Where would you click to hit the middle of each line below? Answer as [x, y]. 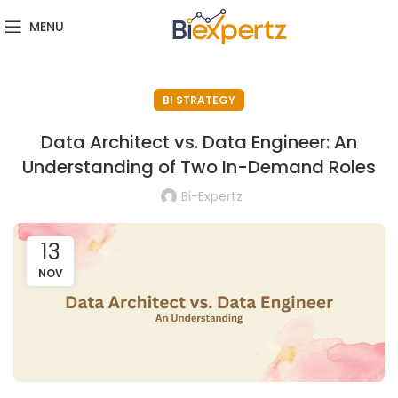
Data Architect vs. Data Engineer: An [199, 142]
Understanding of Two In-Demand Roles [199, 167]
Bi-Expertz [211, 196]
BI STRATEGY [199, 100]
